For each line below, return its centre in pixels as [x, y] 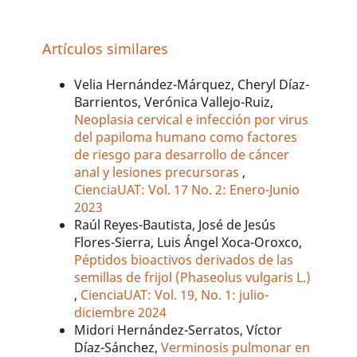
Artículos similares [106, 49]
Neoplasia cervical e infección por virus [192, 120]
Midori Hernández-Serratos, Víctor [178, 330]
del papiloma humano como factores [186, 137]
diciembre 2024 [121, 313]
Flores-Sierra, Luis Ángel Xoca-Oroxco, [188, 243]
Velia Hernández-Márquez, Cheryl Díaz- [192, 85]
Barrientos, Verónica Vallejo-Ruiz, [174, 102]
